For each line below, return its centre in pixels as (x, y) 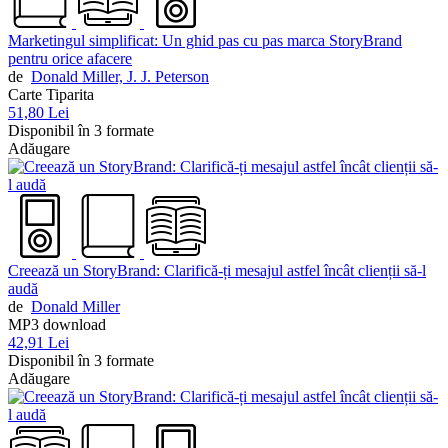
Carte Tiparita (51, 95)
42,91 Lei (38, 343)
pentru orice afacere (70, 59)
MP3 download (57, 325)
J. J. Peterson (168, 77)
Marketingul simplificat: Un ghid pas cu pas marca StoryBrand (205, 41)
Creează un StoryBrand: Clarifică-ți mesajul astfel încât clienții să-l (217, 271)
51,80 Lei (38, 113)
